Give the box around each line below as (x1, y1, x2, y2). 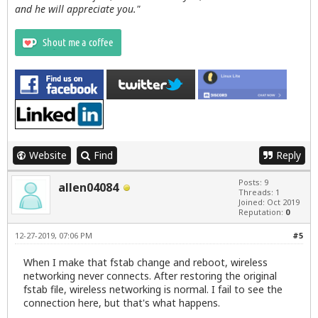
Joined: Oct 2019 (238, 196, 300, 207)
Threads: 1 (238, 186, 280, 197)
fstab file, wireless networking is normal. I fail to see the (23, 282, 283, 296)
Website (29, 148, 67, 162)
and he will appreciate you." (15, 1, 140, 16)
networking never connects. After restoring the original (23, 268, 277, 283)
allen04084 (58, 179, 119, 195)
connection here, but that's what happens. (23, 295, 220, 309)
